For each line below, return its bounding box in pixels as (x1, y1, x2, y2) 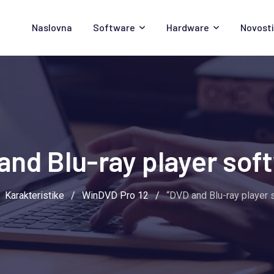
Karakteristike (5, 190, 64, 201)
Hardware (166, 21, 209, 33)
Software (93, 21, 135, 33)
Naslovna (32, 21, 72, 33)
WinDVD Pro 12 (82, 190, 149, 201)
